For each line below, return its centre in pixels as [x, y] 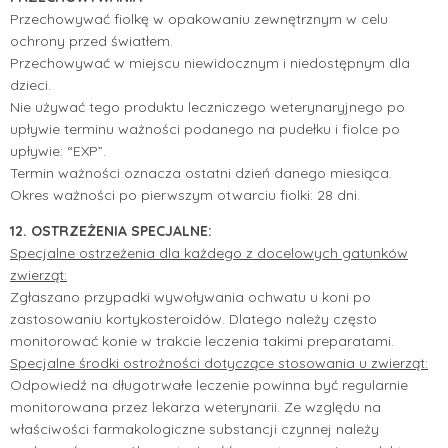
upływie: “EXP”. [58, 150]
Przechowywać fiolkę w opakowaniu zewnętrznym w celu [199, 18]
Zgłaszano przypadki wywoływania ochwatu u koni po [190, 296]
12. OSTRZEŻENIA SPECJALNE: [111, 230]
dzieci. [30, 84]
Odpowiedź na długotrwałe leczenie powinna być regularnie [209, 384]
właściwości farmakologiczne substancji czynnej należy [194, 428]
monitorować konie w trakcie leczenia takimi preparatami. [202, 340]
